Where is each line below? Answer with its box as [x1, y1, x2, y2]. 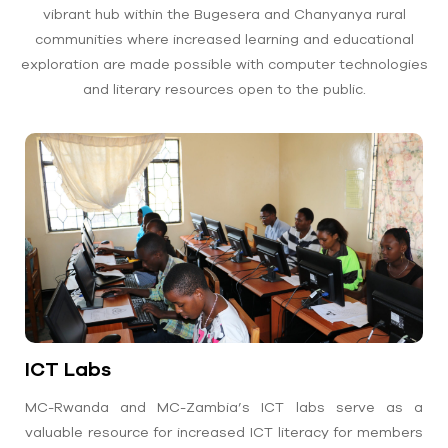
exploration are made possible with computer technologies [20, 56, 428, 73]
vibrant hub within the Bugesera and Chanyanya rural [42, 6, 406, 23]
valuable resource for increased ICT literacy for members [25, 424, 423, 441]
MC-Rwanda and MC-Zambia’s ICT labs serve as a [25, 399, 423, 416]
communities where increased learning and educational [34, 31, 414, 48]
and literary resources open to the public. [82, 81, 366, 98]
